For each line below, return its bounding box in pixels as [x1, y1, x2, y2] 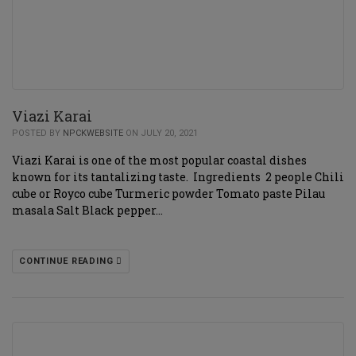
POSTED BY [12, 128, 63, 138]
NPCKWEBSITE [63, 128, 123, 138]
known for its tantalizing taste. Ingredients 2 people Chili [12, 169, 344, 184]
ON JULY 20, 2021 [123, 128, 198, 138]
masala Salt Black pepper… [12, 203, 163, 218]
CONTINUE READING [19, 256, 117, 266]
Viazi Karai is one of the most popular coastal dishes [12, 153, 307, 168]
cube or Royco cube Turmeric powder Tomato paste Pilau [12, 186, 325, 201]
